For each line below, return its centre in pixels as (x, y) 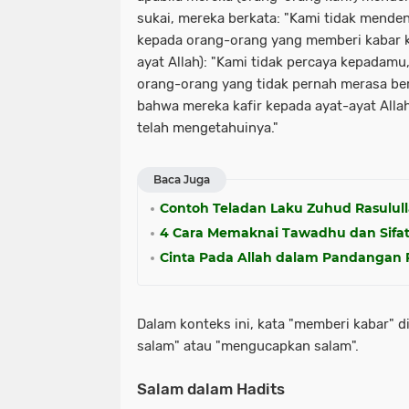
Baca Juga (182, 179)
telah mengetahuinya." (208, 128)
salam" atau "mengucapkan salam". (250, 346)
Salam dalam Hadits (211, 389)
